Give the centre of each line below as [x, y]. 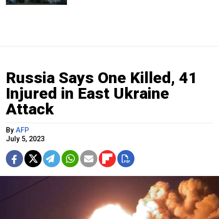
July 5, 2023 [25, 139]
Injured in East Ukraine [88, 93]
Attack [30, 109]
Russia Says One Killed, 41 [102, 77]
